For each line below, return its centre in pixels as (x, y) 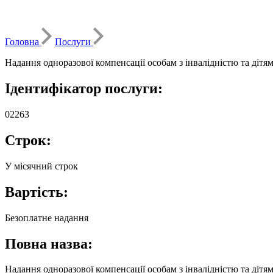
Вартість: (37, 192)
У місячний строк (41, 166)
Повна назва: (49, 243)
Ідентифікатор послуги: (84, 89)
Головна (23, 42)
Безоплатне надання (47, 218)
